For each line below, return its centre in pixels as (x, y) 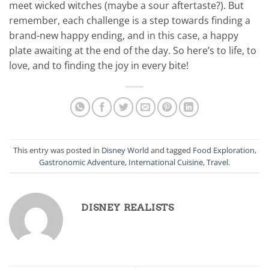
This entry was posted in (57, 150)
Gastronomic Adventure (82, 162)
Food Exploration (223, 150)
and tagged (171, 150)
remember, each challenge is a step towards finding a (130, 21)
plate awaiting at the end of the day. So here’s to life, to (133, 51)
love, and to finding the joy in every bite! (99, 66)
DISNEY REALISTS (128, 208)
